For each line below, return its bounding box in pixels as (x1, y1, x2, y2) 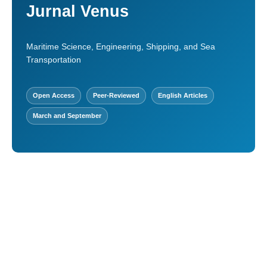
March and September (33, 112, 101, 119)
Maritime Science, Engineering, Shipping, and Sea (26, 42, 215, 51)
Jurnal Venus (26, 2, 129, 20)
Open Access (33, 92, 74, 99)
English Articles (158, 92, 207, 99)
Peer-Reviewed (93, 92, 139, 99)
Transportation (26, 55, 81, 64)
